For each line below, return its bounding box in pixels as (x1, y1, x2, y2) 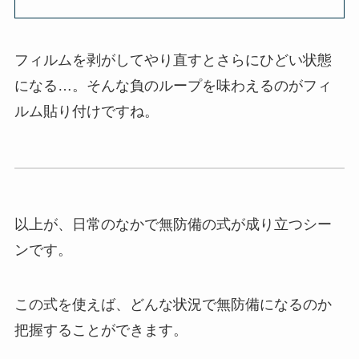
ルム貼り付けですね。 (14, 103, 159, 119)
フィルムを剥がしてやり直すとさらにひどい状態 (14, 51, 332, 68)
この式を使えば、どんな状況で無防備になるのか (14, 296, 332, 313)
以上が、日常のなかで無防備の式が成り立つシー (14, 216, 332, 233)
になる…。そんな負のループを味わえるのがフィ (14, 77, 332, 94)
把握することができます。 (14, 322, 188, 339)
